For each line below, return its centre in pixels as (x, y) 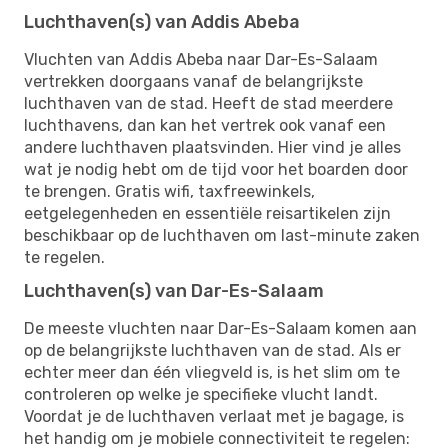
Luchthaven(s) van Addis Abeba (162, 21)
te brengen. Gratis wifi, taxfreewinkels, (169, 191)
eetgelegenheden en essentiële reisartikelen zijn (207, 213)
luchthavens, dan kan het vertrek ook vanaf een (205, 125)
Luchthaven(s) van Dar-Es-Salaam (174, 290)
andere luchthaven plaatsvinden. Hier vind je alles (212, 147)
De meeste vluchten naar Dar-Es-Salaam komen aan (220, 328)
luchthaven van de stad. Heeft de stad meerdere (208, 103)
